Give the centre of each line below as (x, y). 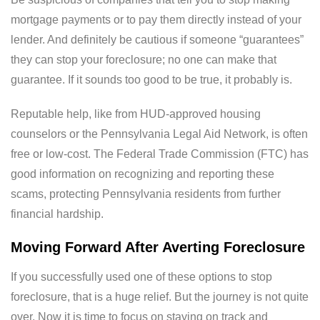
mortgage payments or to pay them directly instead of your (156, 20)
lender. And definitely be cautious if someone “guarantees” (157, 40)
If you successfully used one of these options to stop (141, 277)
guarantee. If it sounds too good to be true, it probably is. (151, 80)
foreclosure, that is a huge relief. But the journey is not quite (160, 297)
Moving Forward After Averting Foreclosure (158, 247)
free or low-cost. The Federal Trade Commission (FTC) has (160, 154)
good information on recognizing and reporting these (142, 174)
